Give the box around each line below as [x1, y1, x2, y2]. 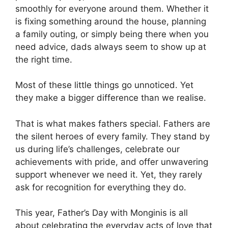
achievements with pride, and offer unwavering [15, 156, 208, 167]
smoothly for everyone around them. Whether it [15, 3, 209, 14]
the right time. [15, 54, 72, 65]
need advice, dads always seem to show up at [15, 41, 206, 52]
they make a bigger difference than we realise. [15, 93, 206, 103]
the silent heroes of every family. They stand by [15, 131, 210, 141]
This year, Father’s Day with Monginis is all [15, 208, 188, 218]
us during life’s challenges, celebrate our [15, 144, 180, 154]
